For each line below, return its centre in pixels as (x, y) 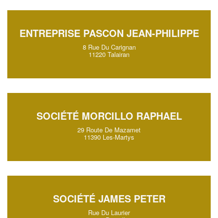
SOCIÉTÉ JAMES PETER (109, 198)
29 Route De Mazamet (109, 130)
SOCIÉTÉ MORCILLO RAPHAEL (109, 116)
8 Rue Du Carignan (109, 47)
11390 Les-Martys (109, 137)
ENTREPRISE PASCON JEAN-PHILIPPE (109, 33)
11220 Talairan (109, 54)
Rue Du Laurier (109, 212)
